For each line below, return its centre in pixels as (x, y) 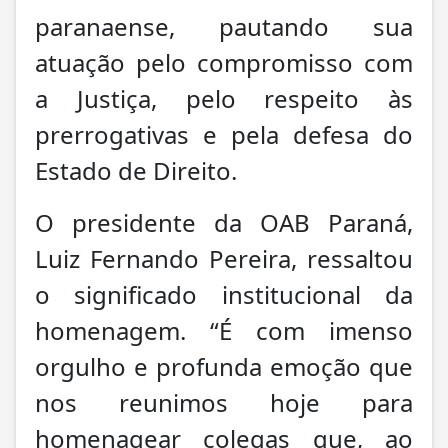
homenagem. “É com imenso (224, 330)
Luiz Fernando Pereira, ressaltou (224, 258)
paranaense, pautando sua (224, 26)
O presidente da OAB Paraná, (224, 222)
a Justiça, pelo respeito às (224, 98)
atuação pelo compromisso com (224, 62)
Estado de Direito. (136, 170)
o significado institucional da (224, 294)
